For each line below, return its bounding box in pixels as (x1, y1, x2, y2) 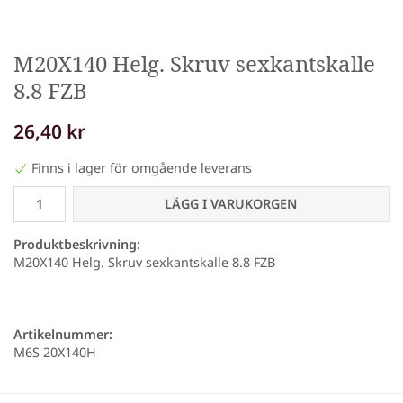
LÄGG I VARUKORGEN (165, 195, 298, 213)
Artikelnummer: (13, 326, 112, 344)
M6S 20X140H (13, 344, 96, 362)
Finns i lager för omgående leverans (31, 159, 252, 177)
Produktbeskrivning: (13, 236, 140, 254)
